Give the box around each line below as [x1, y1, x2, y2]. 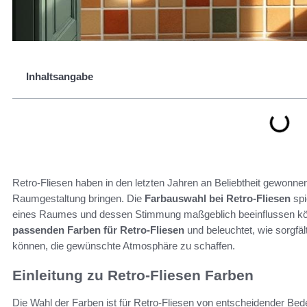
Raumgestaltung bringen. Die [12, 193, 145, 204]
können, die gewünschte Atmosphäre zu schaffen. [12, 240, 235, 251]
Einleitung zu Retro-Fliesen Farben [12, 267, 254, 283]
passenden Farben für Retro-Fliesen [12, 224, 184, 236]
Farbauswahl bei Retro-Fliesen [145, 193, 291, 204]
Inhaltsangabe [26, 71, 93, 82]
